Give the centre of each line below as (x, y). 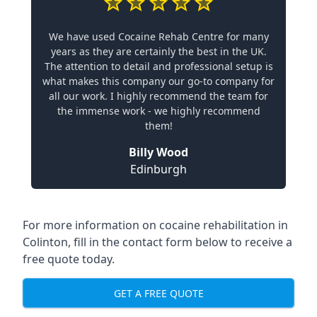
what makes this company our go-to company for (158, 81)
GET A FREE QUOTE (158, 293)
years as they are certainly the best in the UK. (158, 51)
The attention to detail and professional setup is (158, 66)
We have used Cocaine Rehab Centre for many (158, 36)
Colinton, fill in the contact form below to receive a (157, 242)
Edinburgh (158, 169)
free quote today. (69, 259)
